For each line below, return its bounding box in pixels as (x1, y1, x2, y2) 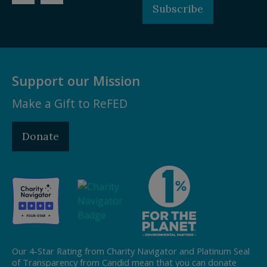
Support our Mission (12, 72, 140, 89)
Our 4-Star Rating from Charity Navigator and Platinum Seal (12, 244, 250, 257)
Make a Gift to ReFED (12, 95, 128, 111)
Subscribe (153, 1, 203, 15)
